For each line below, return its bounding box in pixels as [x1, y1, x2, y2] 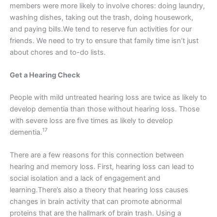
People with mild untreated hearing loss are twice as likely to [10, 93, 207, 102]
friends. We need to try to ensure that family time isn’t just [10, 36, 199, 45]
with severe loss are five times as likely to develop [10, 116, 173, 125]
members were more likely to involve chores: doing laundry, [10, 1, 205, 10]
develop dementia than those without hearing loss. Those [10, 104, 200, 113]
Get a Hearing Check [10, 70, 80, 79]
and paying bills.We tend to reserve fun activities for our [10, 24, 192, 33]
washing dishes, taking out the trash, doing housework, [10, 13, 193, 22]
